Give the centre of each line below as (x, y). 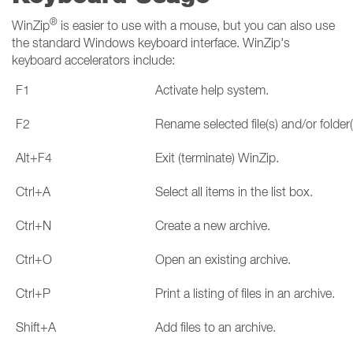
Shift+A (36, 327)
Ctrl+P (33, 293)
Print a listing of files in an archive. (245, 293)
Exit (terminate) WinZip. (217, 158)
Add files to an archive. (216, 327)
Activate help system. (212, 90)
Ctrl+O (34, 259)
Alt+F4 (34, 158)
